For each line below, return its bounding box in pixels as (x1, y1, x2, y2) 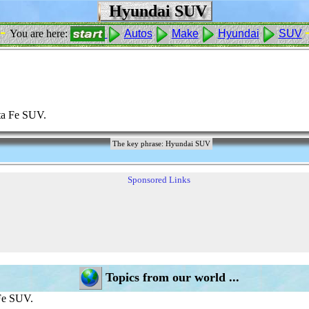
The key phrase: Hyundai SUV (112, 140, 210, 148)
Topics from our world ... (105, 270, 239, 284)
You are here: (9, 27, 70, 39)
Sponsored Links (128, 175, 190, 185)
